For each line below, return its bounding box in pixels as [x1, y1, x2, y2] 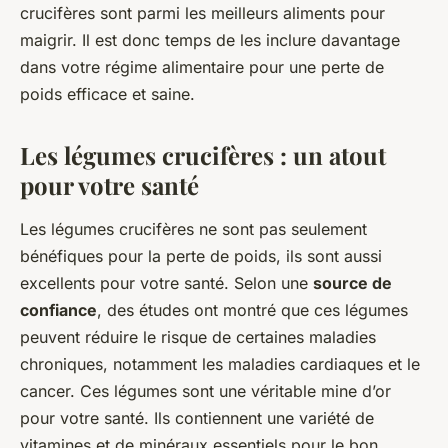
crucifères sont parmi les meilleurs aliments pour [20, 3, 385, 24]
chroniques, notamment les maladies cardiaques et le [20, 354, 420, 375]
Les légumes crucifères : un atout [20, 139, 386, 172]
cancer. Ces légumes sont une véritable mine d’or [20, 381, 391, 402]
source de [313, 273, 392, 294]
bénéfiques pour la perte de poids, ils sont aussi [20, 246, 382, 267]
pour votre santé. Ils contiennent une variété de [20, 408, 374, 429]
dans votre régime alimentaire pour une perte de [20, 57, 384, 78]
